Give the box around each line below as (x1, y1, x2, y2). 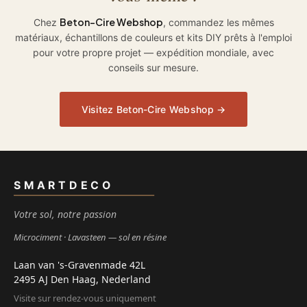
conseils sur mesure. (108, 61, 199, 73)
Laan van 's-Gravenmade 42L (14, 258, 145, 271)
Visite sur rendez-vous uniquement (14, 291, 156, 304)
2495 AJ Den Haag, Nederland (14, 272, 151, 286)
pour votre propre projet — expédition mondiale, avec (33, 46, 274, 58)
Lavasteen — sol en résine (68, 230, 167, 243)
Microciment (14, 230, 62, 243)
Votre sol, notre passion (14, 207, 116, 221)
